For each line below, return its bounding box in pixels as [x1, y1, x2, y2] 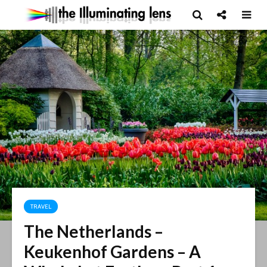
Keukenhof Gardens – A [24, 241, 201, 262]
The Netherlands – [24, 221, 163, 241]
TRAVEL [30, 203, 51, 210]
